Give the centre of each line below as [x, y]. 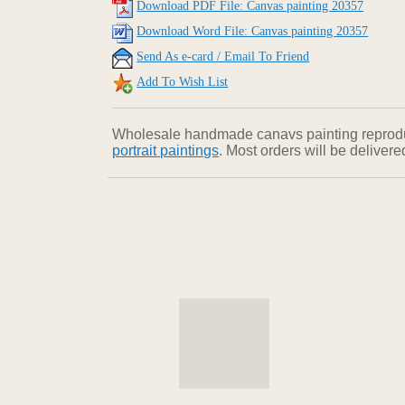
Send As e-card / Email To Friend [223, 57]
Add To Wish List [183, 82]
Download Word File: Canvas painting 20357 [253, 32]
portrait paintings [166, 151]
